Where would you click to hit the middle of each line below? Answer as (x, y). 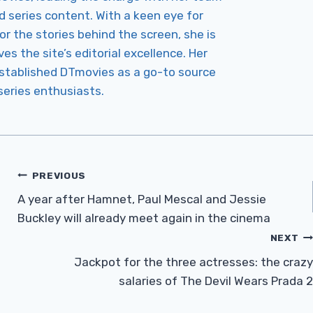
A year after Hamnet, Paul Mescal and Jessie (142, 199)
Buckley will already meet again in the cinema (144, 218)
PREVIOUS (59, 175)
